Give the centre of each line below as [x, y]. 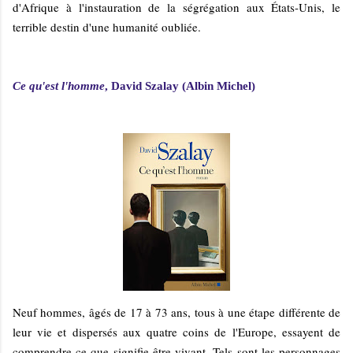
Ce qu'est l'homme [59, 85]
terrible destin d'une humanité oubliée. [107, 26]
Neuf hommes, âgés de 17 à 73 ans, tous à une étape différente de [176, 312]
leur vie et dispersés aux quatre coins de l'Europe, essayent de [176, 331]
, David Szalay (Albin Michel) [180, 85]
